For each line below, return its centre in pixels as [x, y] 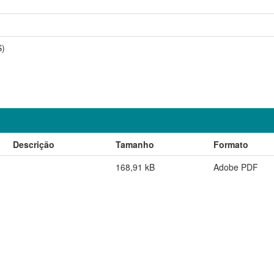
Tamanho [135, 144]
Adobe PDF [236, 167]
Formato [231, 144]
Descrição [34, 144]
